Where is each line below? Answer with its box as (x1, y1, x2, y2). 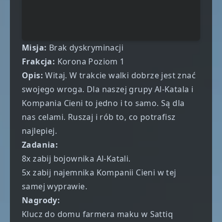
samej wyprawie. (22, 181, 88, 192)
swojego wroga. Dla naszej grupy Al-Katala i (22, 84, 194, 95)
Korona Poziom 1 (57, 56, 125, 67)
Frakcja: (22, 56, 57, 67)
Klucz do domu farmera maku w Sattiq (22, 209, 173, 220)
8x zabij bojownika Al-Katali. (22, 153, 131, 165)
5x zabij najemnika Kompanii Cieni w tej (22, 167, 176, 178)
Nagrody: (22, 195, 60, 206)
